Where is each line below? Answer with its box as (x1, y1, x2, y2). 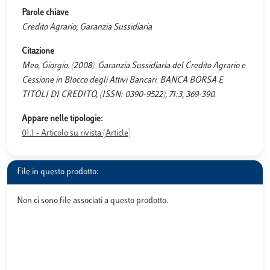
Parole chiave (22, 8, 69, 17)
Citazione (22, 47, 54, 56)
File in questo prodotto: (17, 168, 99, 177)
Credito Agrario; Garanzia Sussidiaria (22, 23, 152, 32)
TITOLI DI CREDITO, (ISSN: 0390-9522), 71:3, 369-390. (22, 90, 216, 99)
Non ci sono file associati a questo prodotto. (17, 196, 168, 206)
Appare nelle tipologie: (22, 115, 103, 124)
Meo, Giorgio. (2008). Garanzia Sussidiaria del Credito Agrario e (22, 61, 245, 71)
